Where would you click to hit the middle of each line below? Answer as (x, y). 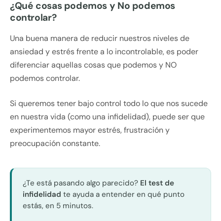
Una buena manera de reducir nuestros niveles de (100, 38)
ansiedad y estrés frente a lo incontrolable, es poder (104, 52)
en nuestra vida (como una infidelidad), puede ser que (107, 117)
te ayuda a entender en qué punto (123, 194)
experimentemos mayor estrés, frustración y (90, 130)
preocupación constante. (55, 144)
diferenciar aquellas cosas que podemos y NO (93, 65)
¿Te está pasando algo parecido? (81, 183)
